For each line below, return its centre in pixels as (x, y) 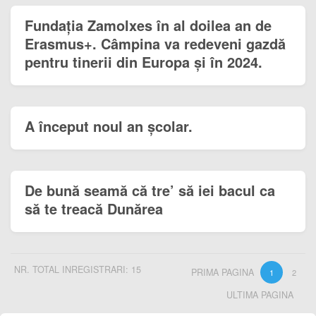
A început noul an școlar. (109, 126)
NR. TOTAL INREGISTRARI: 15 (78, 270)
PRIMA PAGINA (223, 273)
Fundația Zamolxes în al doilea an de (148, 25)
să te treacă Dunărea (94, 209)
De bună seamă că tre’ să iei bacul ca (150, 190)
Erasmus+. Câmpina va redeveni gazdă (155, 44)
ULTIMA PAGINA (260, 295)
